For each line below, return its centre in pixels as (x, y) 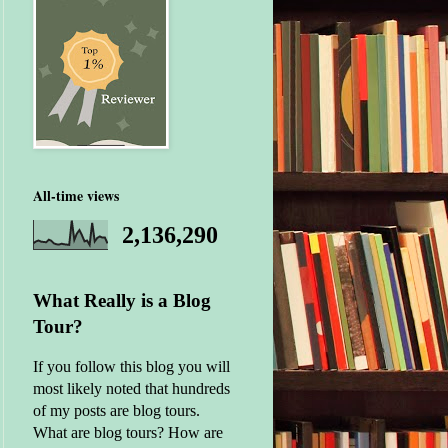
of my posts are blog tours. (116, 410)
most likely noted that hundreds (131, 388)
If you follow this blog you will (131, 366)
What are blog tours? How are (127, 432)
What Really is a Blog (121, 300)
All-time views (75, 195)
